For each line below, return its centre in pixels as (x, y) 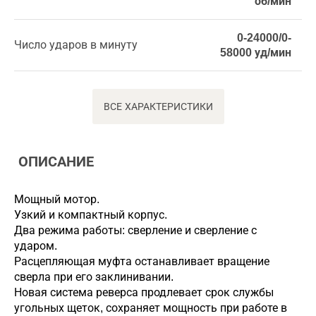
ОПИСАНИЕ (54, 162)
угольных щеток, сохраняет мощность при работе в (151, 308)
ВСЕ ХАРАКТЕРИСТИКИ (158, 107)
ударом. (36, 246)
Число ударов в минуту (76, 45)
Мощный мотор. (57, 199)
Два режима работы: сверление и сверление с (135, 230)
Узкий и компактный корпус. (91, 215)
